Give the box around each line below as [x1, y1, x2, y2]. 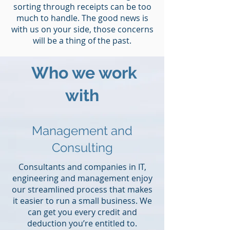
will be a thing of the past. [33, 35, 131, 46]
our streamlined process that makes [12, 184, 152, 195]
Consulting [51, 140, 113, 155]
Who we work [27, 63, 137, 82]
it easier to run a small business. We [12, 195, 152, 206]
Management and [32, 123, 132, 138]
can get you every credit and [27, 206, 137, 218]
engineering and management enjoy [12, 172, 152, 184]
